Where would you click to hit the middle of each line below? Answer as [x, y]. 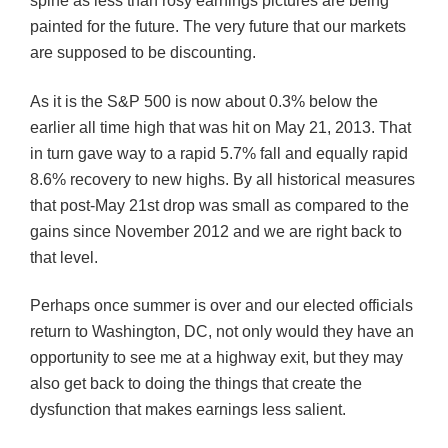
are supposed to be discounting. [143, 53]
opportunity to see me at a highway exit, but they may [216, 358]
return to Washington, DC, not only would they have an [222, 332]
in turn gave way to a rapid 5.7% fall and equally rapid [219, 153]
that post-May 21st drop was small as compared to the [219, 205]
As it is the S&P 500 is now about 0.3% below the [204, 101]
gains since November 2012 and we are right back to [216, 231]
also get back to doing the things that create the [196, 384]
